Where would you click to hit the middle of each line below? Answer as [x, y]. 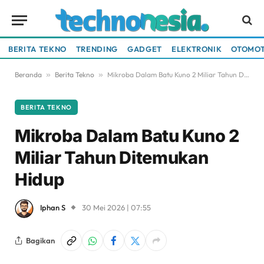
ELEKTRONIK [197, 49]
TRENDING [97, 49]
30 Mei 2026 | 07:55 [116, 208]
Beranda [28, 75]
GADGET [145, 49]
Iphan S [53, 208]
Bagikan [40, 240]
